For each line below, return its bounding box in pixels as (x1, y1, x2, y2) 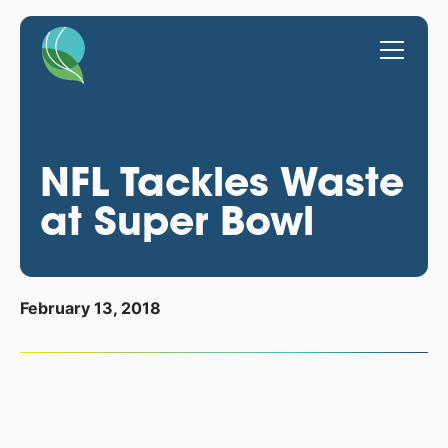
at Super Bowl (39, 194, 314, 246)
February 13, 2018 (19, 299, 161, 319)
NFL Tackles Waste (39, 155, 404, 207)
